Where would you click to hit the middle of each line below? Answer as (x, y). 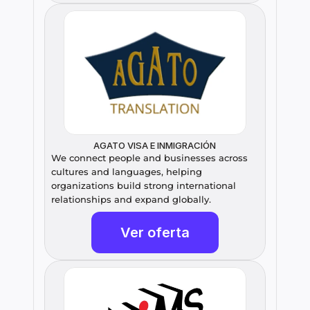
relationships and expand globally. (131, 200)
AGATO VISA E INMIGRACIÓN (155, 146)
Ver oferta (155, 233)
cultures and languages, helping (127, 172)
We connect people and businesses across (149, 158)
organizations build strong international (144, 186)
